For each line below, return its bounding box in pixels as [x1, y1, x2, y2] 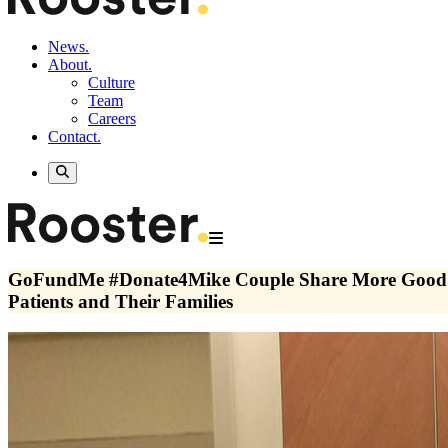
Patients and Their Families [8, 291, 233, 313]
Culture [88, 74, 135, 91]
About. [48, 56, 92, 73]
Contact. [48, 128, 101, 145]
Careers [88, 110, 136, 127]
